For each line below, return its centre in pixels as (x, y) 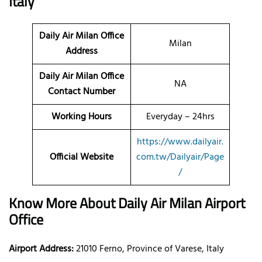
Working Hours (82, 117)
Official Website (82, 157)
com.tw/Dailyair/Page (180, 157)
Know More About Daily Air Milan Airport (127, 203)
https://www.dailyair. (180, 142)
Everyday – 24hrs (180, 117)
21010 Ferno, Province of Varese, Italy (149, 249)
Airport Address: (41, 249)
